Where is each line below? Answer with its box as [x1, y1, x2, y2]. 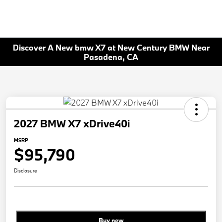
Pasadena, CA [84, 51, 138, 62]
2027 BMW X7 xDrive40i [14, 116, 130, 131]
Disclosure [14, 167, 37, 174]
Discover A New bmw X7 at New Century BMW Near [12, 42, 210, 53]
